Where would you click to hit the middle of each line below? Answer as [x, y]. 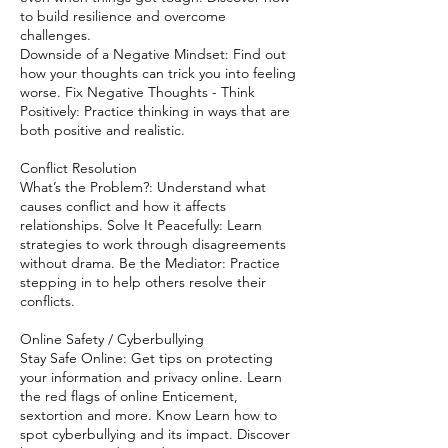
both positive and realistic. [102, 130]
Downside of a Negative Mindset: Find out [153, 54]
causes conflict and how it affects [123, 206]
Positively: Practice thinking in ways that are [155, 111]
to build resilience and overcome [123, 16]
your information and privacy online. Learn [151, 377]
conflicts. [47, 301]
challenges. [55, 35]
